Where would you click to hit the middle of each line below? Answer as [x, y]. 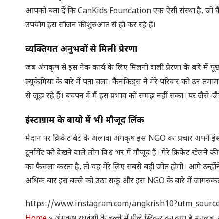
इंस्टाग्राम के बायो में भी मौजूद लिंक [85, 120]
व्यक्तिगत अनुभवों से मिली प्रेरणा [81, 49]
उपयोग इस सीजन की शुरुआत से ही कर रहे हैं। [91, 25]
